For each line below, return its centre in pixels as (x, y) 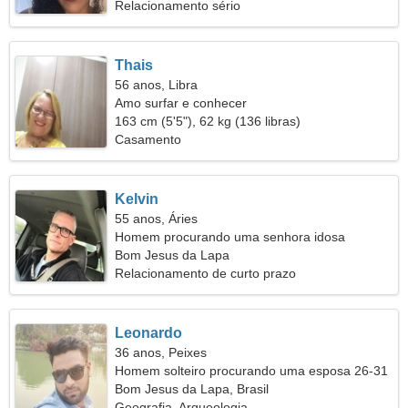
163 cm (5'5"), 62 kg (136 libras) (208, 121)
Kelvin (137, 199)
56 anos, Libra (157, 85)
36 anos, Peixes (161, 352)
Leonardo (149, 333)
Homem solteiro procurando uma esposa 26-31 (252, 371)
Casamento (148, 139)
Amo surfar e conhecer (181, 103)
